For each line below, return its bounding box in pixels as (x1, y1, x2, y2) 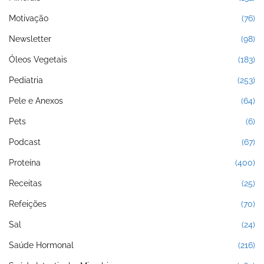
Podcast (9, 137, 41, 147)
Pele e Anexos (9, 96, 63, 106)
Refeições (9, 199, 47, 209)
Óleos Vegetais (9, 55, 67, 65)
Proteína (9, 158, 41, 168)
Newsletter (9, 34, 51, 44)
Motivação (9, 14, 48, 24)
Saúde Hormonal (9, 240, 74, 250)
